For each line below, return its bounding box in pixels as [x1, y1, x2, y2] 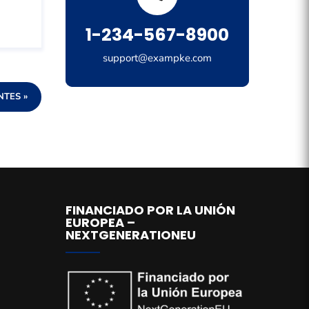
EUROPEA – [65, 213, 135, 231]
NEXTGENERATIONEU [65, 226, 196, 243]
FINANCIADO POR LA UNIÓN [65, 201, 235, 219]
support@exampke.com [102, 51, 212, 66]
